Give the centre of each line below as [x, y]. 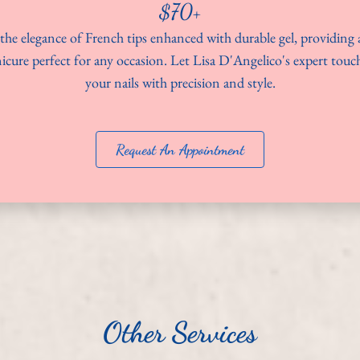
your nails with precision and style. [180, 82]
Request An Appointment [180, 150]
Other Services [180, 332]
